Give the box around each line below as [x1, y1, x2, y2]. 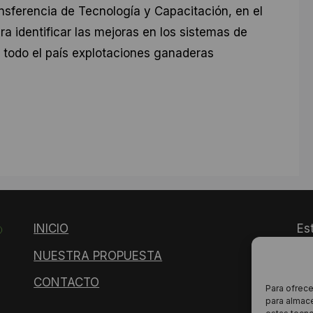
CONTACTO [34, 275, 100, 290]
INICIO [34, 221, 69, 236]
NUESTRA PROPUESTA [34, 248, 163, 263]
